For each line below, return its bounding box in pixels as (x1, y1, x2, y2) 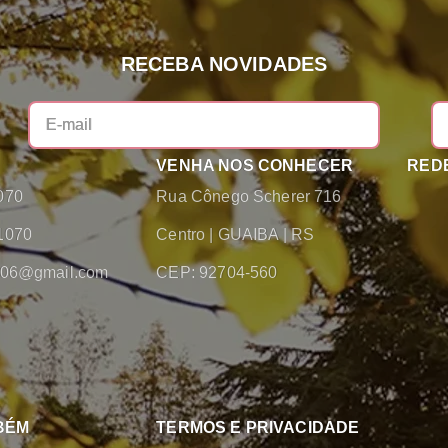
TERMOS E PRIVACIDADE (156, 418, 360, 436)
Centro (156, 225, 210, 243)
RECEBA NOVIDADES (120, 52, 328, 75)
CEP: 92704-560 (156, 263, 278, 281)
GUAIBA (217, 225, 283, 243)
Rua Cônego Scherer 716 (156, 187, 342, 205)
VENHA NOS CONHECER (156, 156, 354, 174)
